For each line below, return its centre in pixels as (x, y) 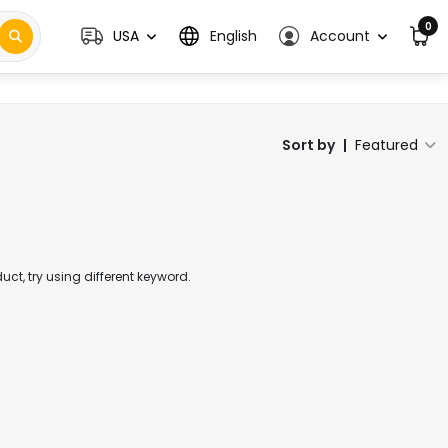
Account (340, 36)
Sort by (308, 144)
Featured (386, 144)
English (233, 36)
